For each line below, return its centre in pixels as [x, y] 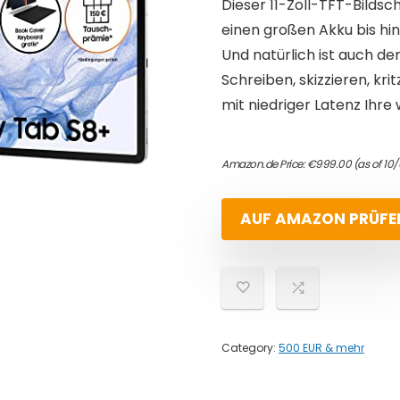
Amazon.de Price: [264, 164]
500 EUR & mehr [321, 348]
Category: [250, 348]
